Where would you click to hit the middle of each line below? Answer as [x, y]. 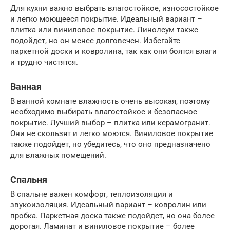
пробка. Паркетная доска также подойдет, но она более [112, 215]
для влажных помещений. [58, 155]
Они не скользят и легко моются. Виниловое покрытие [112, 133]
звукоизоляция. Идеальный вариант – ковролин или [108, 205]
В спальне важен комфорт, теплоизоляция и [92, 194]
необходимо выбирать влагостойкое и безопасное [104, 112]
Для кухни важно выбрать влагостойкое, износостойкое [114, 8]
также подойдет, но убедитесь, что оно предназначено [110, 144]
